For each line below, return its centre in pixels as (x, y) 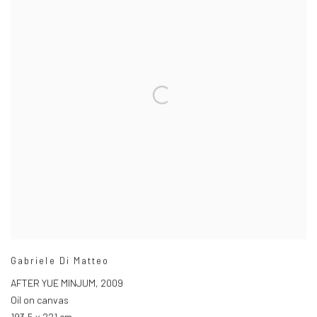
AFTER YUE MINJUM (53, 283)
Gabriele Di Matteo (60, 261)
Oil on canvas (40, 300)
